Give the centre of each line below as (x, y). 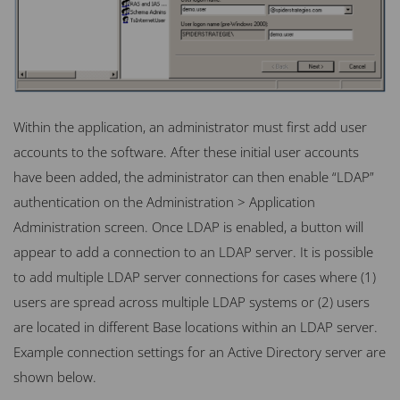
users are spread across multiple (113, 302)
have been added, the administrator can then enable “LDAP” (194, 177)
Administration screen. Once (100, 227)
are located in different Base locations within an (157, 327)
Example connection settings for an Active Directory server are (200, 352)
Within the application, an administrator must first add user (190, 127)
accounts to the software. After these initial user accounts (186, 152)
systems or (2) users (308, 302)
